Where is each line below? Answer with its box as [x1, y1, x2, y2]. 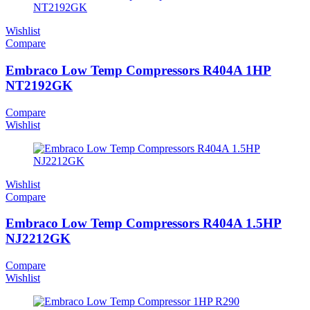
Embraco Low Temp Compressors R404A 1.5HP [6, 216, 282, 231]
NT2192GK [6, 77, 73, 93]
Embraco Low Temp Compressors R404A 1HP [6, 62, 271, 77]
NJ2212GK [6, 231, 71, 246]
